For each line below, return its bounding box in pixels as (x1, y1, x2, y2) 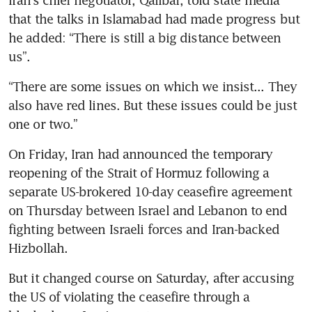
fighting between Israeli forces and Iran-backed (8, 221, 279, 237)
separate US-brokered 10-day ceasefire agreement (8, 183, 292, 199)
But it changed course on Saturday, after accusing (8, 270, 294, 286)
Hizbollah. (8, 240, 68, 256)
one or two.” (8, 116, 78, 132)
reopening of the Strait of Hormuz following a (8, 164, 270, 180)
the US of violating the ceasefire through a (8, 288, 250, 304)
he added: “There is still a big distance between (8, 29, 281, 45)
